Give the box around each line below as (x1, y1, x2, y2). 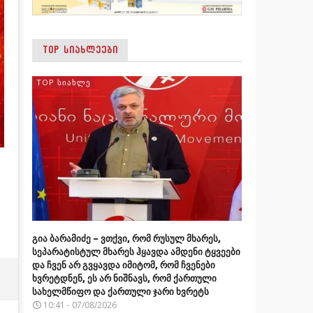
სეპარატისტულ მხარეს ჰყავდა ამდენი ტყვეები (31, 245, 240, 258)
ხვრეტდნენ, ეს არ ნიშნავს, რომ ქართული (31, 271, 217, 284)
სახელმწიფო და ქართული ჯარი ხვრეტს (31, 284, 209, 298)
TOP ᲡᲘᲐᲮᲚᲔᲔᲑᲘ (42, 45, 118, 54)
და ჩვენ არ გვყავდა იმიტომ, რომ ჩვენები (31, 258, 215, 271)
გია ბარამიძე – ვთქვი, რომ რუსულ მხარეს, (31, 231, 221, 245)
